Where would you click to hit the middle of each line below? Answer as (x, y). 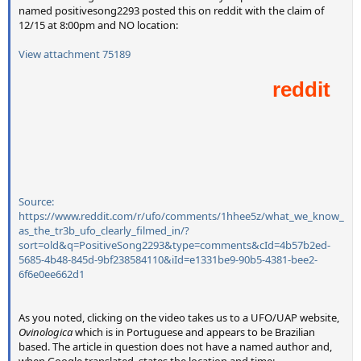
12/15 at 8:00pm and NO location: (98, 25)
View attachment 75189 (75, 54)
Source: (36, 201)
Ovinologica (46, 332)
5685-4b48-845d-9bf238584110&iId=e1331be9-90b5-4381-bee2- (168, 259)
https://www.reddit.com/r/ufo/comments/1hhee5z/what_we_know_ (181, 216)
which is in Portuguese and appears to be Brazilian (194, 332)
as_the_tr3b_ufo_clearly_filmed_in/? (104, 230)
